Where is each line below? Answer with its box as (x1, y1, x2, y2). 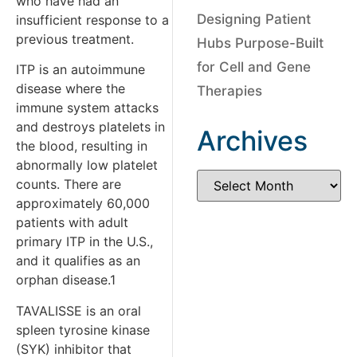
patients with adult (16, 214, 128, 231)
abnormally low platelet (16, 157, 158, 174)
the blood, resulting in (16, 138, 147, 155)
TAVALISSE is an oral (16, 302, 141, 319)
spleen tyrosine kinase (16, 321, 150, 338)
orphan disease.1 (16, 272, 116, 288)
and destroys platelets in (16, 119, 165, 135)
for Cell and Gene (196, 58, 311, 75)
